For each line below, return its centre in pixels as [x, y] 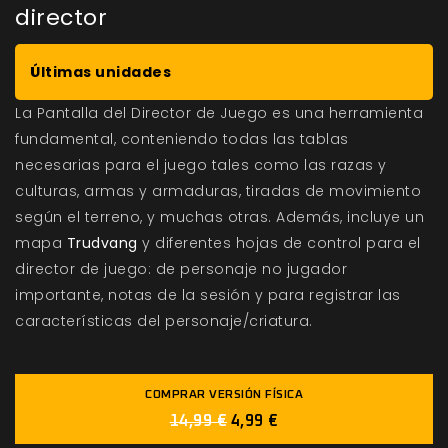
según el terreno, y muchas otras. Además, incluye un [219, 217]
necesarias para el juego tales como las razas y [201, 165]
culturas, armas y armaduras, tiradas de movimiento [218, 191]
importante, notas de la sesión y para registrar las [208, 295]
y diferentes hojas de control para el [279, 243]
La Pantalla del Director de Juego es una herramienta [219, 113]
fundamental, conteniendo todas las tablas [182, 139]
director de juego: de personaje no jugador [181, 269]
